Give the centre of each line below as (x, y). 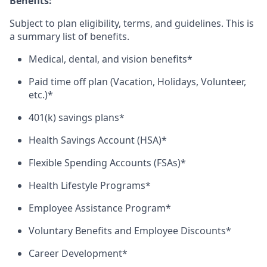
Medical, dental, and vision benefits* (111, 59)
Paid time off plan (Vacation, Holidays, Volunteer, (137, 82)
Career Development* (78, 253)
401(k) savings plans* (77, 117)
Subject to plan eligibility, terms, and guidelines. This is (132, 23)
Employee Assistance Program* (100, 208)
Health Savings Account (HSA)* (98, 140)
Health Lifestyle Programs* (90, 185)
